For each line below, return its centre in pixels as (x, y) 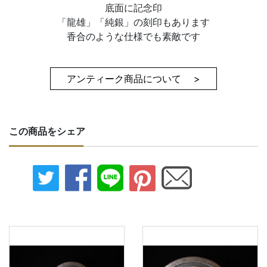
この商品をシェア (47, 131)
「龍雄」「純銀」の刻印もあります (133, 22)
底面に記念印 (133, 8)
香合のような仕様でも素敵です (133, 36)
